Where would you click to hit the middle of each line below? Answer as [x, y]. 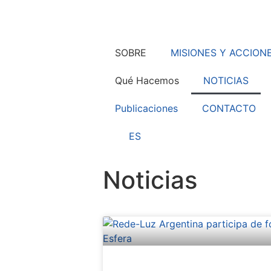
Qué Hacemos [147, 80]
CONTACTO [229, 108]
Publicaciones [146, 108]
